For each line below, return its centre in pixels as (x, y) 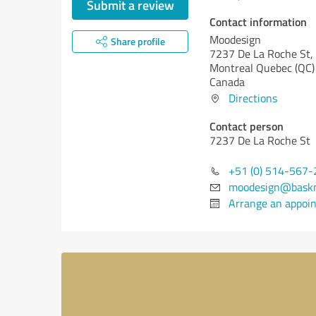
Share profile (138, 41)
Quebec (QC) (285, 68)
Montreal (233, 68)
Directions (253, 98)
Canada (227, 82)
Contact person (247, 126)
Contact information (258, 22)
